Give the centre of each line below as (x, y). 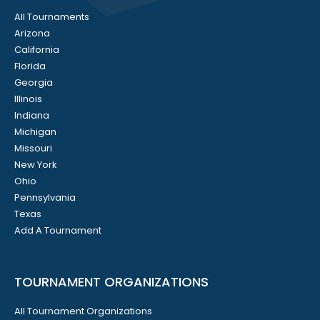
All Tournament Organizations (83, 311)
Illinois (28, 99)
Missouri (33, 149)
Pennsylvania (45, 198)
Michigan (35, 132)
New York (36, 165)
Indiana (32, 116)
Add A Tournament (58, 231)
